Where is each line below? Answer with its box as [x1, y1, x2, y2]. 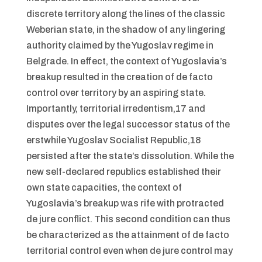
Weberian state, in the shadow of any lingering [26, 25, 225, 35]
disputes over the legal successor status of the [26, 119, 230, 129]
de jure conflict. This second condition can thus [26, 214, 230, 224]
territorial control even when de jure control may [26, 246, 233, 256]
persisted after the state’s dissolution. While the [26, 151, 234, 161]
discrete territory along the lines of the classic [26, 9, 225, 19]
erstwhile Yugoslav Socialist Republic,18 [26, 135, 201, 145]
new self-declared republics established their [26, 167, 221, 177]
